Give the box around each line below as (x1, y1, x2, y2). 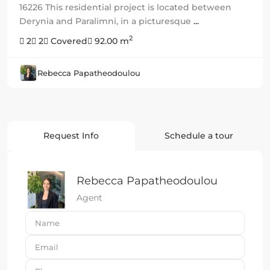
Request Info (43, 130, 99, 141)
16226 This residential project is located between (19, 1, 231, 13)
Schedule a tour (165, 130, 233, 141)
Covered (51, 35, 87, 46)
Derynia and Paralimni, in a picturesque (19, 15, 193, 27)
